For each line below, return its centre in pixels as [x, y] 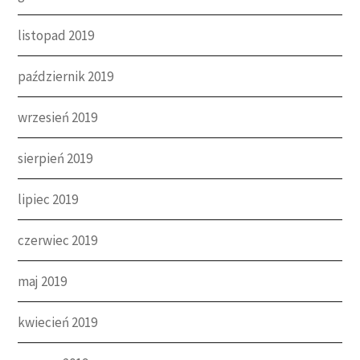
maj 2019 [43, 281]
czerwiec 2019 [58, 240]
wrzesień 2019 [58, 117]
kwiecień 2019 [58, 322]
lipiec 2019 [48, 199]
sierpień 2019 [55, 158]
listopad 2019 [56, 35]
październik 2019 [66, 76]
